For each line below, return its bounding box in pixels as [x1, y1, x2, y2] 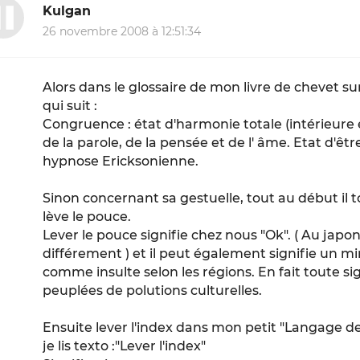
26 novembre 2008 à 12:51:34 [43, 24, 202, 39]
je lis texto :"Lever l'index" [43, 338, 207, 354]
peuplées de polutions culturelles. [43, 283, 263, 299]
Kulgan [43, 2, 92, 18]
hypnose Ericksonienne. [43, 153, 199, 170]
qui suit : [43, 98, 98, 114]
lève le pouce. [43, 209, 132, 225]
